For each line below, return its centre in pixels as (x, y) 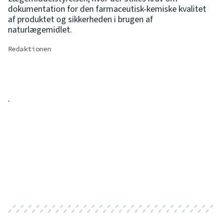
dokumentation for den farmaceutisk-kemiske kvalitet (107, 9)
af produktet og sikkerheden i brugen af (80, 19)
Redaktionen (30, 49)
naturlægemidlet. (40, 30)
